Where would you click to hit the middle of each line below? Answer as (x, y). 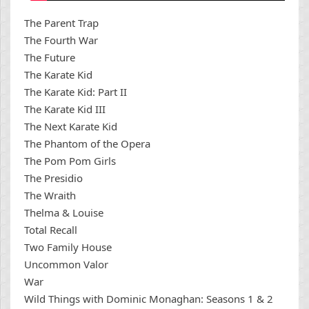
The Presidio (53, 178)
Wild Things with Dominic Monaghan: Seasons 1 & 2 (149, 298)
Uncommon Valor (66, 264)
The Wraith (50, 195)
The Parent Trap (61, 22)
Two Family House (68, 247)
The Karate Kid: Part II (76, 91)
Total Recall (51, 229)
